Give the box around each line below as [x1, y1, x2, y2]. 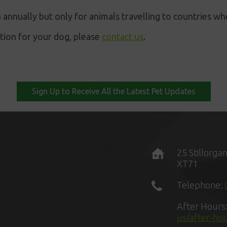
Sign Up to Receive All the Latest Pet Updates [31, 87, 196, 96]
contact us [102, 31, 143, 42]
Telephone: [177, 180, 224, 191]
